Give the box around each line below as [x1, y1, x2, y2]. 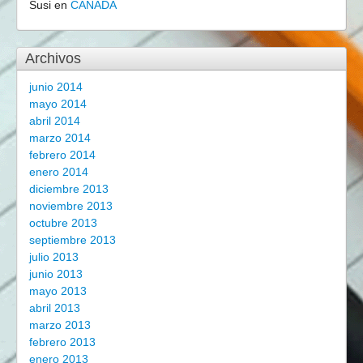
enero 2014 [29, 165, 88, 178]
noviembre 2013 [29, 199, 113, 212]
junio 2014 [29, 80, 83, 93]
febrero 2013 [29, 335, 96, 348]
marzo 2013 [29, 318, 91, 331]
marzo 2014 [29, 131, 91, 144]
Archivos [25, 50, 81, 66]
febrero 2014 [29, 148, 96, 161]
